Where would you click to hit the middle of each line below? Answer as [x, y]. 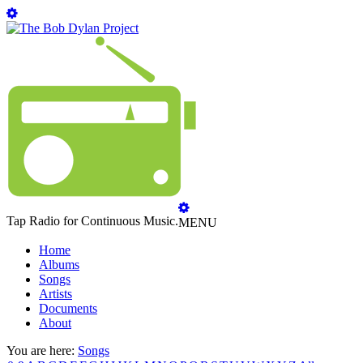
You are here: [42, 350]
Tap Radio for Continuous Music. [92, 221]
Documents [68, 308]
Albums [59, 265]
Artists [56, 294]
